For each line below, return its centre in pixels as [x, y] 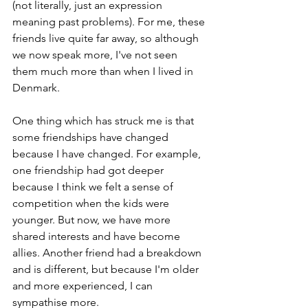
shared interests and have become [98, 236]
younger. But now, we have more [93, 219]
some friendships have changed [92, 137]
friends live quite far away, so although [107, 38]
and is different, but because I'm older [107, 269]
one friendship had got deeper [89, 170]
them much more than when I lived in [104, 71]
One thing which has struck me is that [104, 120]
